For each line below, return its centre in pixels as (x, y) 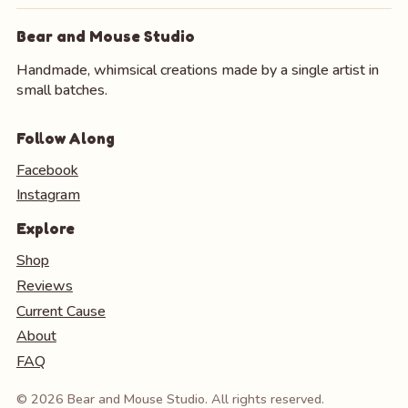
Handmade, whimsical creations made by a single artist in (197, 70)
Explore (45, 229)
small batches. (61, 90)
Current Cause (61, 311)
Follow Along (65, 138)
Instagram (48, 195)
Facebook (47, 170)
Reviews (44, 286)
